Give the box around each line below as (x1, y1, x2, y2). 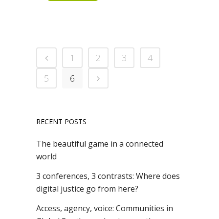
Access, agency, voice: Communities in (36, 203, 173, 214)
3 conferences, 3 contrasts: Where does (36, 171, 180, 182)
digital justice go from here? (36, 183, 138, 195)
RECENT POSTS (36, 117, 87, 127)
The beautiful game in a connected (36, 138, 163, 150)
